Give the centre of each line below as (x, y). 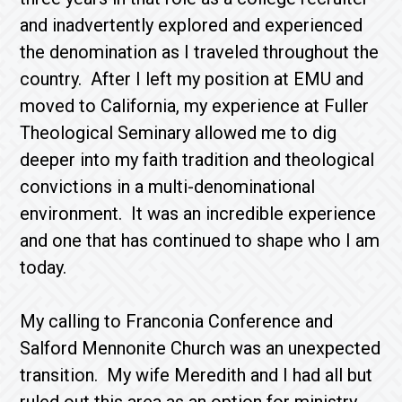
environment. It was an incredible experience (198, 214)
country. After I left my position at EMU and (192, 79)
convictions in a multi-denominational (168, 187)
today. (44, 267)
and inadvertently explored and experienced (192, 25)
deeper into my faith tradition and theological (197, 160)
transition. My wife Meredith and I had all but (197, 375)
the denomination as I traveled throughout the (200, 52)
